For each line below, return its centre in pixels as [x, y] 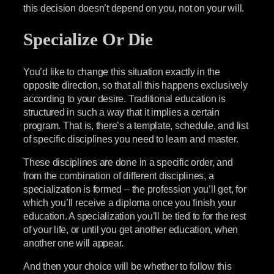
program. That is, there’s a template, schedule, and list [136, 125]
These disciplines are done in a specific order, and [128, 162]
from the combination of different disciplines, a [119, 175]
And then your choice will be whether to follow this [128, 266]
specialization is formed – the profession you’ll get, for [135, 189]
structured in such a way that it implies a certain [122, 112]
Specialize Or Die [88, 39]
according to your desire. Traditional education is [125, 98]
